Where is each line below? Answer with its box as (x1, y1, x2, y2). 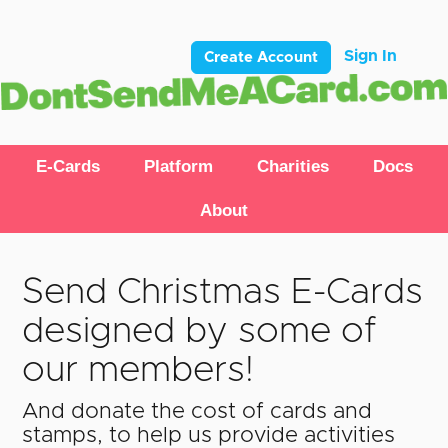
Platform (143, 157, 213, 177)
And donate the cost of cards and (22, 401, 372, 424)
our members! (22, 352, 254, 389)
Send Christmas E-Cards (22, 274, 423, 311)
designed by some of (22, 313, 376, 350)
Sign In (344, 48, 397, 65)
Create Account (204, 50, 318, 65)
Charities (256, 157, 329, 177)
